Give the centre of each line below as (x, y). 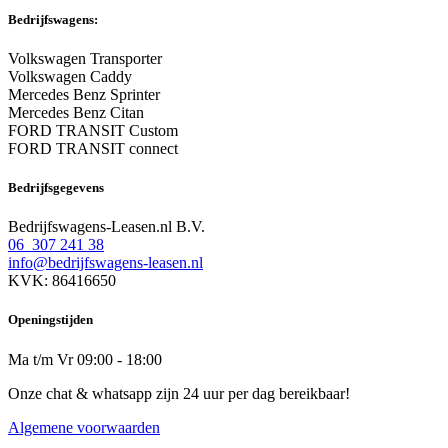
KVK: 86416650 (62, 281)
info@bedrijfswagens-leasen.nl (105, 263)
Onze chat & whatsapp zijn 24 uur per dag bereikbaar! (179, 393)
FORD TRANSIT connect (93, 148)
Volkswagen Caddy (70, 76)
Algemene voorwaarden (84, 427)
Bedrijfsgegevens (56, 188)
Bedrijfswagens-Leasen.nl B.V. (108, 227)
